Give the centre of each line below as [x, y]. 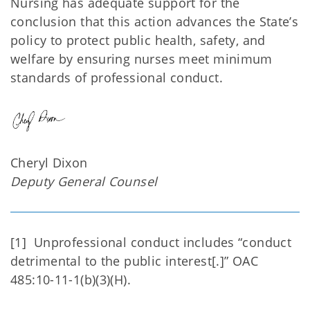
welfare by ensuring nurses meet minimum [142, 59]
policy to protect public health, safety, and [138, 40]
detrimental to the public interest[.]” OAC [134, 261]
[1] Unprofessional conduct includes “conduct [151, 243]
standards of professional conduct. [117, 77]
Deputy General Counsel [84, 182]
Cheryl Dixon [49, 163]
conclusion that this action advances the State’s [155, 21]
